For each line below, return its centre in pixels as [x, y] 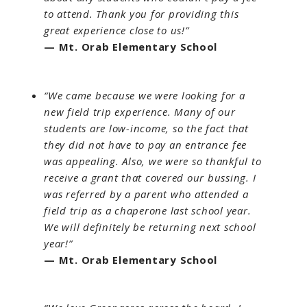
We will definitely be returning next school [150, 226]
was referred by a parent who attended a [146, 194]
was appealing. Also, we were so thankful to [153, 161]
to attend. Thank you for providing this [142, 13]
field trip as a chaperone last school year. [148, 210]
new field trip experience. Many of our [140, 111]
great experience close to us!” [116, 30]
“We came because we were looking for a [145, 95]
